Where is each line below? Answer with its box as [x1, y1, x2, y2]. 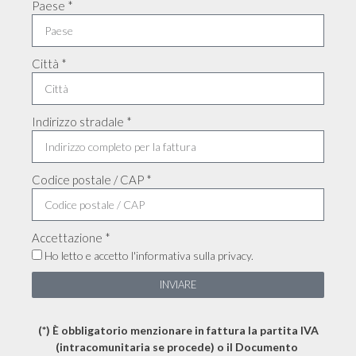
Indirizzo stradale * [32, 114, 132, 129]
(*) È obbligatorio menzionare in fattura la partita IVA [37, 323, 319, 337]
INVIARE [159, 278, 197, 291]
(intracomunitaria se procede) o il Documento [56, 340, 300, 354]
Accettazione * [32, 230, 110, 245]
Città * [32, 56, 67, 71]
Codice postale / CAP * [32, 172, 152, 187]
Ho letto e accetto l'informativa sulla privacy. [44, 249, 253, 262]
